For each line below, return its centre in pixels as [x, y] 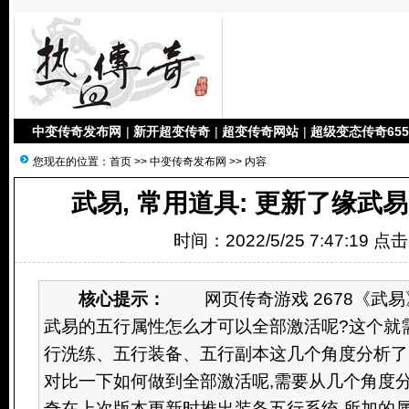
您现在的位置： [71, 162]
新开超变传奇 [172, 131]
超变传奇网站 [260, 131]
